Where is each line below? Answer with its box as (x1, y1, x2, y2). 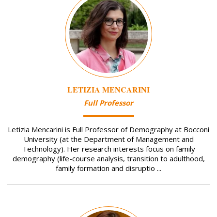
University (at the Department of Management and (23, 134, 194, 144)
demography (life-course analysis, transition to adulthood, (12, 154, 205, 164)
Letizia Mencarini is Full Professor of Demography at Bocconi (8, 124, 209, 135)
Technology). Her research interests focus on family (22, 144, 195, 154)
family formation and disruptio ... (56, 163, 161, 173)
